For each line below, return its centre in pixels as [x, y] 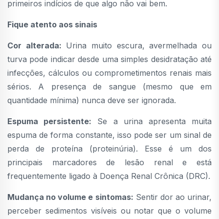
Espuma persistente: [50, 121]
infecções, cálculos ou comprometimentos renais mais [109, 73]
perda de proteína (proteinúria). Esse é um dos [109, 149]
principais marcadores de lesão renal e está [109, 163]
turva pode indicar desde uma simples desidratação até [109, 59]
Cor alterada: [34, 46]
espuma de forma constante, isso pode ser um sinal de [109, 135]
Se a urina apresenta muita [152, 121]
